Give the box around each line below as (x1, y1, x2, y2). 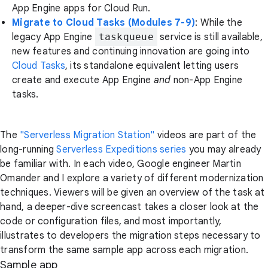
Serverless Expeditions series (56, 144, 187, 156)
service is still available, (157, 31, 263, 43)
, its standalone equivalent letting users (65, 60, 239, 72)
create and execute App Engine (12, 74, 154, 86)
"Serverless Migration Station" (20, 129, 155, 141)
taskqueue (98, 31, 154, 42)
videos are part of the (154, 129, 257, 141)
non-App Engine (170, 74, 242, 86)
